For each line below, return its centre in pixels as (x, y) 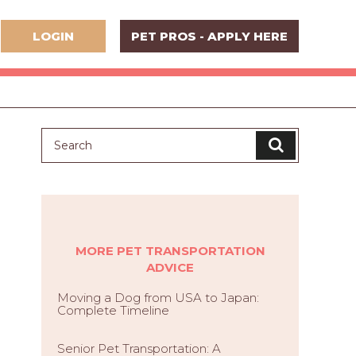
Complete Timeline (113, 310)
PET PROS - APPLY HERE (209, 36)
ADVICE (170, 267)
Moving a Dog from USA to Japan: (158, 298)
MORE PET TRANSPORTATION (170, 251)
